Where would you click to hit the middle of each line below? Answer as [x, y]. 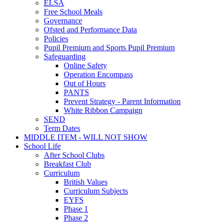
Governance [63, 20]
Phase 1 [76, 209]
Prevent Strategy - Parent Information [122, 101]
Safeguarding [65, 56]
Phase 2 [76, 218]
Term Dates [62, 128]
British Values [86, 182]
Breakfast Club [67, 164]
